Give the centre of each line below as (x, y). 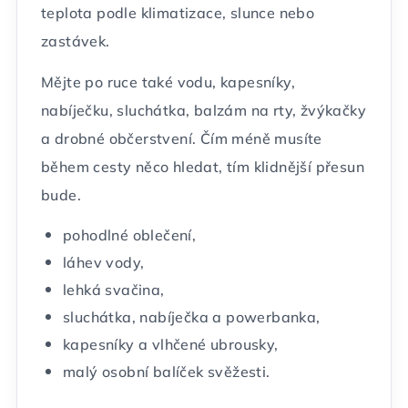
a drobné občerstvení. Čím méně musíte (182, 138)
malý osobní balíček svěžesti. (167, 372)
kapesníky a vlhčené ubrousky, (171, 344)
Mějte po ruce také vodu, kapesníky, (168, 82)
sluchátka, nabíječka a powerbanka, (192, 317)
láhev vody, (104, 262)
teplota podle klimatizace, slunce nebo (178, 13)
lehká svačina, (114, 290)
